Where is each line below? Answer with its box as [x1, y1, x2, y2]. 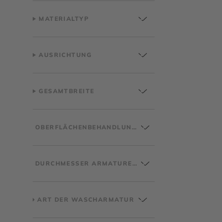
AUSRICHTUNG [39, 51, 92, 58]
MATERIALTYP [39, 15, 89, 22]
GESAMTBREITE [39, 87, 95, 95]
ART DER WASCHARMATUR [37, 196, 134, 203]
